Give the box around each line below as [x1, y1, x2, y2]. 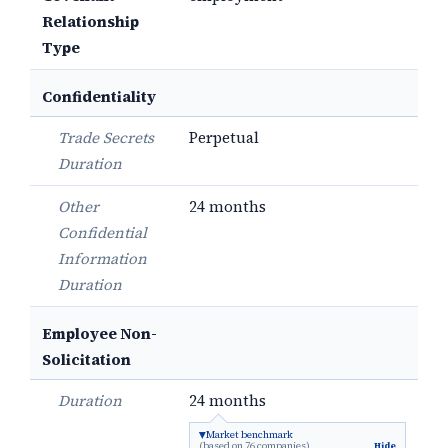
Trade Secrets [58, 127, 154, 148]
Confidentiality [42, 86, 156, 107]
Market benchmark [206, 428, 293, 441]
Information [58, 248, 147, 269]
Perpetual [189, 127, 259, 148]
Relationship [42, 11, 139, 32]
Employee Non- [42, 323, 157, 344]
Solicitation [42, 349, 131, 370]
